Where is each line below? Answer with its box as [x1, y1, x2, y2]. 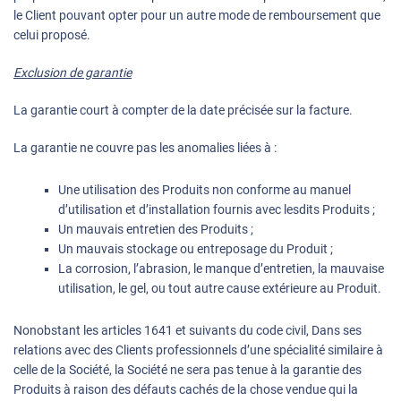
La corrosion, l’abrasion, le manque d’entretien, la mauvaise [58, 261, 384, 277]
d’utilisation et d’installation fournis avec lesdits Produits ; [58, 202, 375, 218]
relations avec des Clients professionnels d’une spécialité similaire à [13, 343, 383, 358]
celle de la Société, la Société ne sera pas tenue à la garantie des [13, 363, 362, 378]
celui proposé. [13, 28, 90, 43]
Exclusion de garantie [13, 65, 132, 81]
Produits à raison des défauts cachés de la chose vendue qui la [13, 382, 358, 397]
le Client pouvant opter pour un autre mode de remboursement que [13, 8, 380, 23]
